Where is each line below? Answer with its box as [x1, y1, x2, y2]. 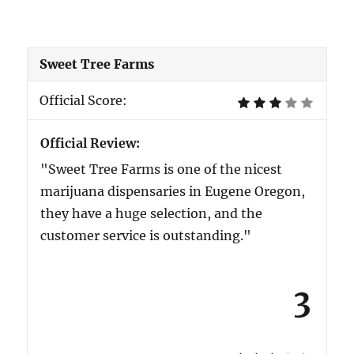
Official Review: [40, 135, 140, 152]
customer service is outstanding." [40, 228, 251, 244]
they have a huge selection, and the [40, 205, 262, 222]
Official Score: [40, 92, 128, 108]
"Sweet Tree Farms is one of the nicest [40, 161, 282, 178]
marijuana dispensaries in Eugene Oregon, [40, 183, 305, 200]
